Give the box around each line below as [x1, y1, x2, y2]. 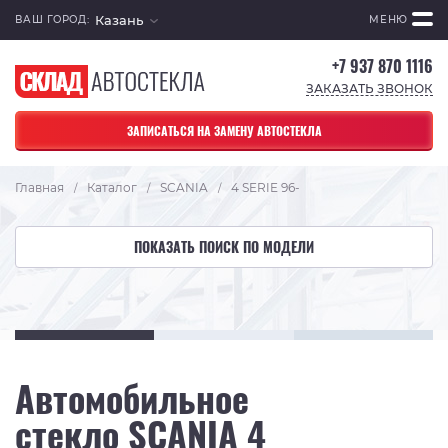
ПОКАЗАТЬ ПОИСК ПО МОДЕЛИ [134, 236, 314, 257]
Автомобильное [15, 371, 249, 424]
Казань [94, 12, 143, 28]
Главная [15, 180, 64, 195]
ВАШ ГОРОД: [15, 13, 90, 26]
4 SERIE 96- [231, 180, 300, 195]
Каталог [87, 180, 137, 195]
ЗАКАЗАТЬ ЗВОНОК [306, 81, 433, 96]
